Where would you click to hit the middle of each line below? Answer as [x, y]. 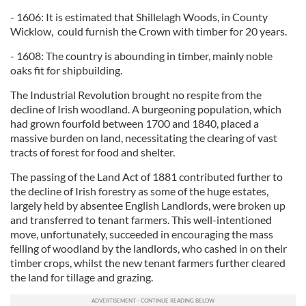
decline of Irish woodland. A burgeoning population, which [146, 109]
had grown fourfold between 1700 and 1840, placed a [135, 124]
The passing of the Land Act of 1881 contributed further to [147, 177]
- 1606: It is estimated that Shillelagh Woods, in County [139, 17]
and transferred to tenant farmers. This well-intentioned [141, 220]
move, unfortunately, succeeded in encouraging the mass [142, 234]
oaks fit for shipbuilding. [66, 70]
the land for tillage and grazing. [82, 277]
